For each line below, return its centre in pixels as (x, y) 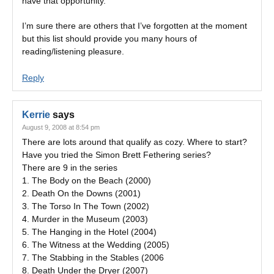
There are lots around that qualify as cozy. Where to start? (135, 142)
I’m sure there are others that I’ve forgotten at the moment (135, 26)
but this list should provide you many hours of (109, 39)
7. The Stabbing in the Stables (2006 (93, 257)
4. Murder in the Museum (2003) (85, 219)
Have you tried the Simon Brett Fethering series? (117, 155)
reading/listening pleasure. (73, 51)
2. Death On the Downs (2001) (81, 193)
